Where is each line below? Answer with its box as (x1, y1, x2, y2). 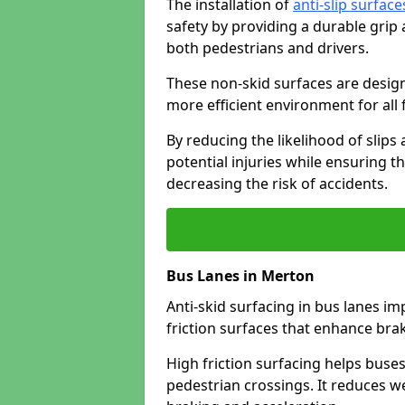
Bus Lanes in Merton (166, 266, 315, 286)
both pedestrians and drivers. (166, 38, 369, 58)
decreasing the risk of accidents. (166, 174, 388, 193)
